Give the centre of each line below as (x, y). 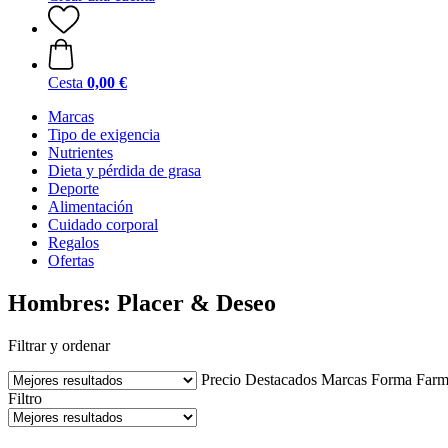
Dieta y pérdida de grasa (124, 170)
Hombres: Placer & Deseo (142, 302)
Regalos (73, 242)
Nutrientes (80, 152)
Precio (221, 379)
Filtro (25, 398)
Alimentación (90, 206)
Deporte (73, 188)
